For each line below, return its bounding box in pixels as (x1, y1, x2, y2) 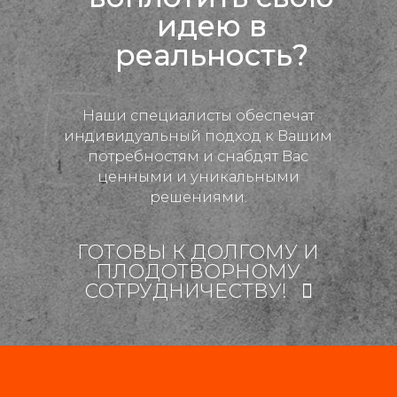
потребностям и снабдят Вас (88, 146, 309, 165)
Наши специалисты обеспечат (82, 105, 315, 124)
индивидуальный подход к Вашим (64, 126, 333, 144)
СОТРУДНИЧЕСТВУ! (83, 278, 292, 303)
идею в (156, 7, 267, 43)
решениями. (149, 187, 247, 206)
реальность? (114, 36, 308, 73)
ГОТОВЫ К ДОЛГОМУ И (77, 239, 320, 264)
